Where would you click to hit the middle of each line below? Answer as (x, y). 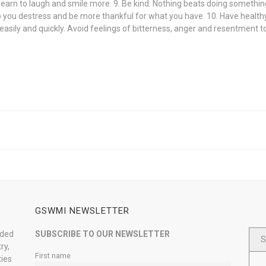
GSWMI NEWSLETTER (82, 211)
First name (53, 256)
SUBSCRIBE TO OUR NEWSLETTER (102, 234)
